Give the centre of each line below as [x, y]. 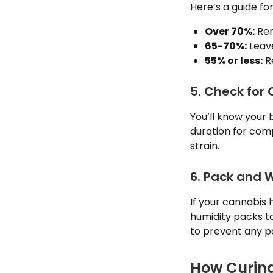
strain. [205, 146]
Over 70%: [230, 31]
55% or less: [234, 61]
